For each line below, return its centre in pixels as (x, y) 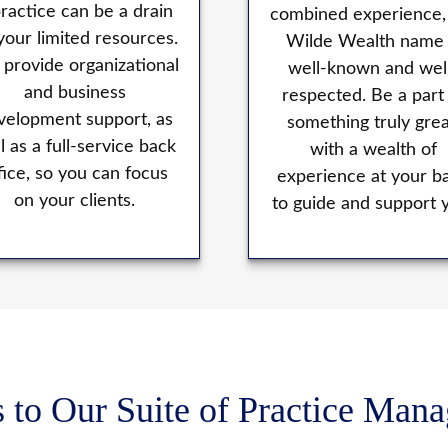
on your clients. (75, 201)
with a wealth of (373, 150)
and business (74, 93)
